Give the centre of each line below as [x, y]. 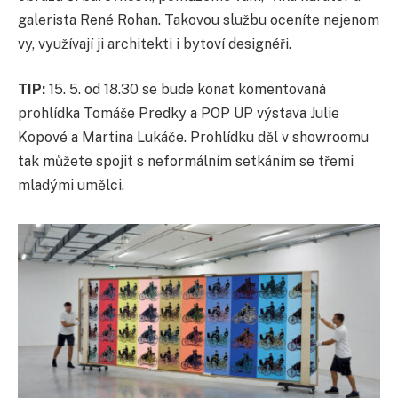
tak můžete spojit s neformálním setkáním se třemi [186, 162]
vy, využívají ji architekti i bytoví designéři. [155, 44]
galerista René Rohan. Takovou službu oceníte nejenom [199, 20]
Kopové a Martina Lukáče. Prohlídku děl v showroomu [193, 138]
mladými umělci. [71, 186]
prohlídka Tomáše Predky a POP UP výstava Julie [179, 114]
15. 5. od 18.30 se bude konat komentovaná [186, 90]
